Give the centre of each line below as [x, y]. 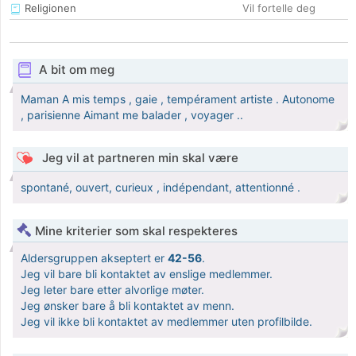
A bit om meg [76, 70]
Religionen [49, 8]
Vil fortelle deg [279, 8]
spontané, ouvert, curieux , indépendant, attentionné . [161, 188]
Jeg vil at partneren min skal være [138, 158]
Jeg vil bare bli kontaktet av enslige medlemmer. [147, 274]
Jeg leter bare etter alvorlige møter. [112, 290]
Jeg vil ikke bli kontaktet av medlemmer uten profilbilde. [166, 322]
